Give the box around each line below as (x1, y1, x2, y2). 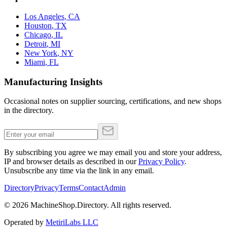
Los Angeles (24, 12, 64, 21)
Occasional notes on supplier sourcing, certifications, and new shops (4, 97, 221, 106)
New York (24, 48, 57, 57)
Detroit (24, 39, 47, 48)
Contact (79, 183, 103, 193)
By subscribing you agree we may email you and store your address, (4, 148, 222, 157)
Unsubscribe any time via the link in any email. (4, 166, 154, 175)
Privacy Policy (138, 157, 184, 166)
